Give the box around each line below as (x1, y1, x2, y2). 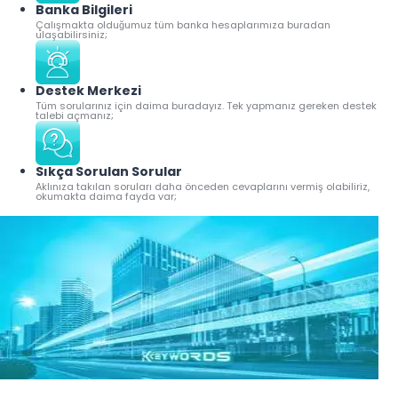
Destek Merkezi (36, 82, 141, 100)
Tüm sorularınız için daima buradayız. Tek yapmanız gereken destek (36, 99, 377, 114)
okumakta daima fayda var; (36, 189, 177, 204)
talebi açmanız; (36, 108, 114, 123)
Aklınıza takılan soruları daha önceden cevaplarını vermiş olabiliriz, (36, 179, 370, 195)
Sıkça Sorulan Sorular (36, 163, 182, 181)
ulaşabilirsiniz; (36, 28, 107, 43)
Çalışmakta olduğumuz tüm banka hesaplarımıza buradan (36, 18, 330, 33)
